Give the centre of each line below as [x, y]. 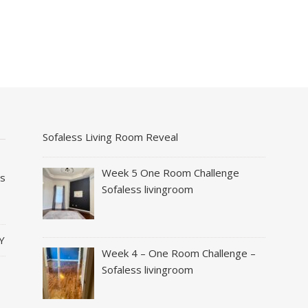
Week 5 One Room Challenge [171, 173]
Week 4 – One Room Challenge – [179, 253]
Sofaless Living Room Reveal [110, 137]
